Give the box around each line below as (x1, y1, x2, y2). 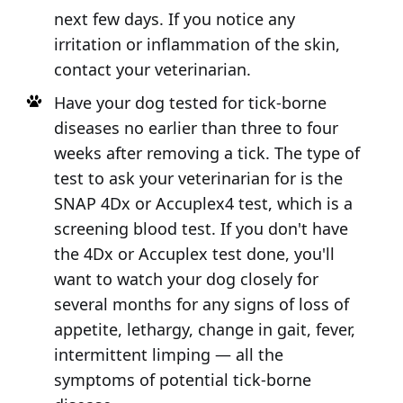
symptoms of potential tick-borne (53, 369, 311, 391)
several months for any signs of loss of (53, 293, 349, 316)
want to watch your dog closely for (53, 268, 318, 291)
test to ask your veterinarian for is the (53, 167, 343, 190)
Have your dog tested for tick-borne (53, 92, 327, 114)
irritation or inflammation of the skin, (53, 33, 340, 56)
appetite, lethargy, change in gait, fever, (53, 318, 355, 341)
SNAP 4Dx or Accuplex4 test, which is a (53, 193, 353, 215)
